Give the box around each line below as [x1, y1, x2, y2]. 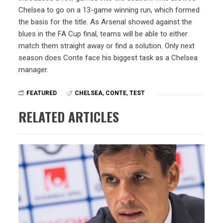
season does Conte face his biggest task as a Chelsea [18, 53, 198, 62]
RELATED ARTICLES [18, 107, 119, 126]
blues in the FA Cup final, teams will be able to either [18, 29, 188, 38]
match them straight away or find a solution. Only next [18, 41, 195, 50]
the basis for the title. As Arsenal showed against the [18, 17, 193, 26]
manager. [18, 65, 49, 74]
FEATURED [26, 89, 57, 97]
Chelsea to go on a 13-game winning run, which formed [18, 5, 200, 14]
